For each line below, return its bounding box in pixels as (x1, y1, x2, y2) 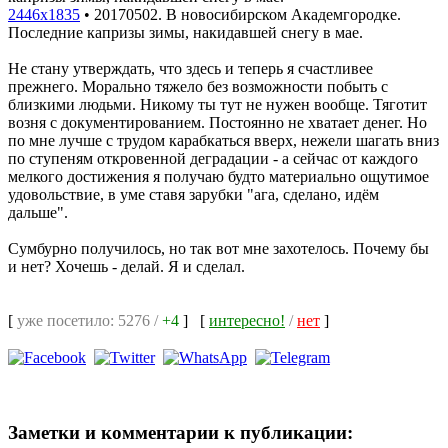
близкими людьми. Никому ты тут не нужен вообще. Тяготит (8, 95, 427, 113)
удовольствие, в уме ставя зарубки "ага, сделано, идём (8, 185, 379, 203)
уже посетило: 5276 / (17, 311, 162, 329)
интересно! (209, 311, 285, 329)
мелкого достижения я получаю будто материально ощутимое (8, 167, 429, 185)
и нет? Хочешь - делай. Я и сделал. (8, 257, 245, 275)
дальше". (8, 203, 68, 221)
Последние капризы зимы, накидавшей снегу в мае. (8, 23, 363, 41)
